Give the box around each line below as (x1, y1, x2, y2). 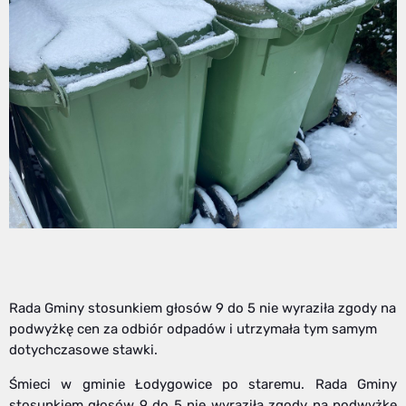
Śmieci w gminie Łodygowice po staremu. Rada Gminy (9, 376, 397, 393)
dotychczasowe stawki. (9, 342, 158, 359)
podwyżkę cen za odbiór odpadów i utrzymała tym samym (9, 321, 377, 338)
